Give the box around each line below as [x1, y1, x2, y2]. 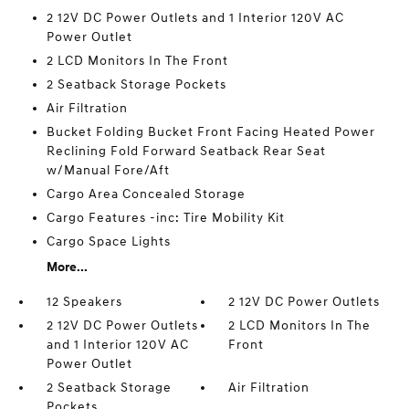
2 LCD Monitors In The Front [46, 53, 228, 68]
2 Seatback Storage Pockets [46, 77, 226, 92]
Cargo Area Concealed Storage [46, 186, 246, 202]
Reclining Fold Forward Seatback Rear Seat [46, 143, 326, 159]
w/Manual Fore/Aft [46, 163, 170, 178]
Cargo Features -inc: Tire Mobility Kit [46, 210, 285, 225]
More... [46, 259, 88, 275]
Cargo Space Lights [46, 234, 171, 249]
